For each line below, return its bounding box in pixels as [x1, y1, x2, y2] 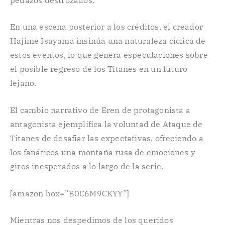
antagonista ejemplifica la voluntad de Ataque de [10, 119, 203, 129]
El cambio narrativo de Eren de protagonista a [10, 104, 191, 115]
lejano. [10, 78, 37, 88]
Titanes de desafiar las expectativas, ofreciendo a [10, 133, 204, 143]
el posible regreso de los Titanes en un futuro [10, 64, 188, 74]
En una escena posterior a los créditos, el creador [10, 22, 203, 32]
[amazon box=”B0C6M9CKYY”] [10, 188, 129, 198]
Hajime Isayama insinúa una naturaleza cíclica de [10, 36, 206, 46]
